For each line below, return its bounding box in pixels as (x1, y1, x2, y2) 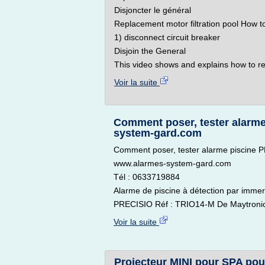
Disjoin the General (114, 46, 186, 56)
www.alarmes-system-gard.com (114, 159, 231, 168)
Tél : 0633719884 (114, 172, 180, 182)
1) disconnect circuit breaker (114, 33, 220, 42)
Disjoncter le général (114, 5, 191, 15)
